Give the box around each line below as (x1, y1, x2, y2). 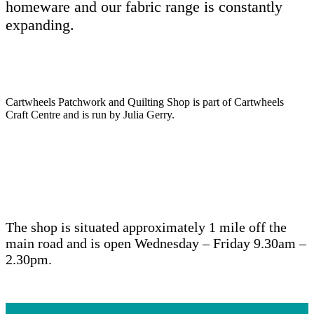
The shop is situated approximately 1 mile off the (6, 219, 287, 235)
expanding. (6, 15, 74, 34)
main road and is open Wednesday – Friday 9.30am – (6, 235, 306, 251)
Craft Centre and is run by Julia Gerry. (6, 108, 175, 121)
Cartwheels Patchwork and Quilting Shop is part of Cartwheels (6, 95, 284, 108)
